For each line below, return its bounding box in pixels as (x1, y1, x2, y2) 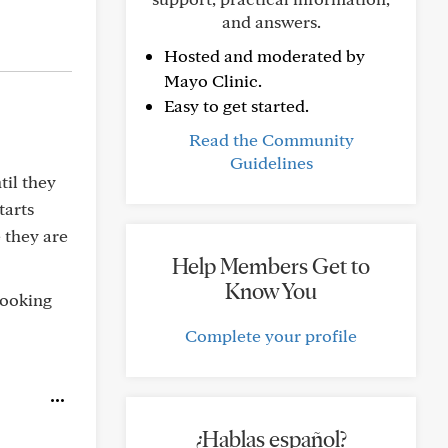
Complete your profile (185, 325, 357, 346)
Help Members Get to (172, 252, 370, 280)
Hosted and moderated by (164, 45, 365, 66)
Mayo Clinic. (164, 70, 262, 91)
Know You (225, 277, 317, 305)
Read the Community (188, 129, 354, 150)
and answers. (221, 11, 321, 32)
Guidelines (229, 152, 313, 173)
